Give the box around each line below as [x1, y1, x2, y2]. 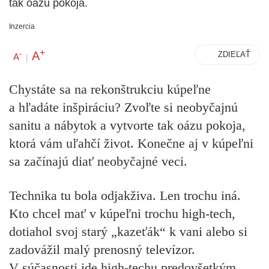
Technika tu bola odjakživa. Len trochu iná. [9, 187, 241, 203]
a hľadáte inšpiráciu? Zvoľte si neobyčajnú [9, 100, 238, 115]
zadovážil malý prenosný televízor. [9, 241, 195, 257]
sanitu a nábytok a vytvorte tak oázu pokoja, [9, 118, 246, 133]
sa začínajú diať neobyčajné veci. [9, 154, 187, 169]
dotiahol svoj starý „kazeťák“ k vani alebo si [9, 223, 247, 239]
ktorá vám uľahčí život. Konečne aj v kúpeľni [9, 136, 253, 151]
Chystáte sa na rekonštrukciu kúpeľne [9, 82, 211, 97]
